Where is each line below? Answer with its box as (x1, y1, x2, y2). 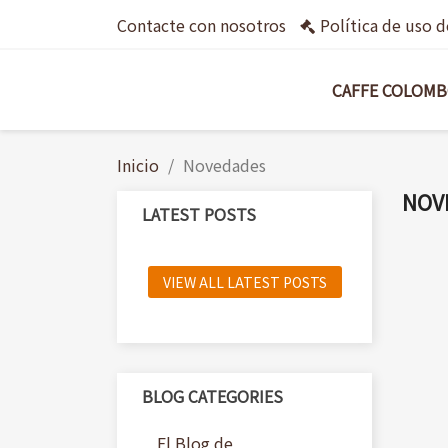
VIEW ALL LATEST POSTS (162, 272, 327, 292)
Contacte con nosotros (117, 13, 286, 37)
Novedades (183, 153, 266, 177)
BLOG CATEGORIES (142, 384, 283, 408)
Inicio (117, 153, 159, 177)
